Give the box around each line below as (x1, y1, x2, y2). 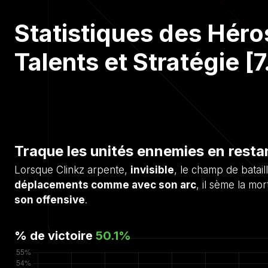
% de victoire (14, 228, 96, 243)
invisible (130, 163, 174, 176)
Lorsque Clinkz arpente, (14, 163, 130, 176)
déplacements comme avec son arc (14, 178, 196, 191)
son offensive (14, 193, 85, 206)
